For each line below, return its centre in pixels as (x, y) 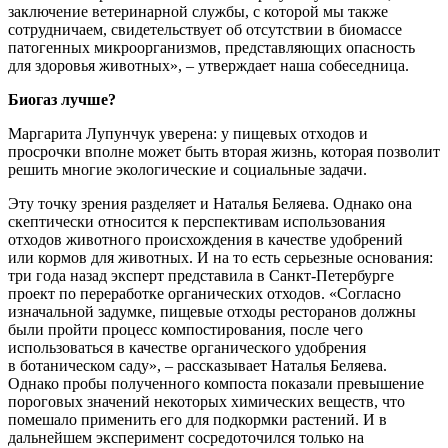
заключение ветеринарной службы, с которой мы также (198, 12)
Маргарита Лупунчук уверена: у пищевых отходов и (188, 134)
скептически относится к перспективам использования (196, 222)
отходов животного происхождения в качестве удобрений (205, 240)
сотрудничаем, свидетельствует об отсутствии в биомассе (205, 30)
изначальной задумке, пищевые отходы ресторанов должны (212, 312)
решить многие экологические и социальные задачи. (187, 170)
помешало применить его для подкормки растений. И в (197, 420)
